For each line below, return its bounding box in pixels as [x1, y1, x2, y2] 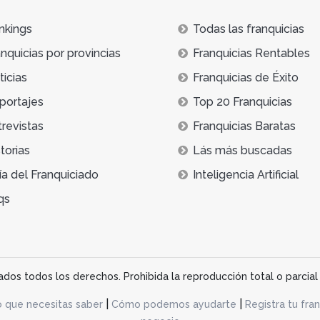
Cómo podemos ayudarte [111, 298, 236, 310]
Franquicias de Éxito [193, 70, 299, 84]
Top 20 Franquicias [193, 94, 292, 109]
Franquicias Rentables [193, 46, 310, 60]
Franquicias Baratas [193, 119, 296, 133]
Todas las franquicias [193, 21, 304, 36]
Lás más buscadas [193, 143, 292, 157]
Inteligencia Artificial [193, 167, 299, 181]
